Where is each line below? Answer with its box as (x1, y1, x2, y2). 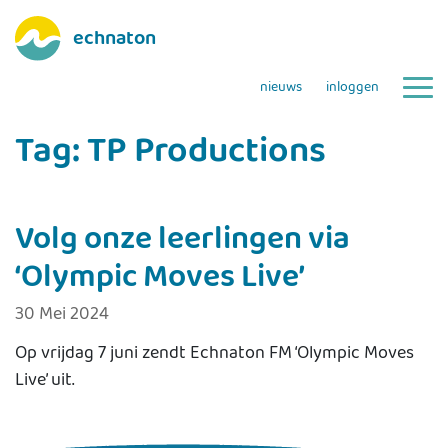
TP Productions (87, 123, 326, 181)
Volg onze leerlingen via (15, 214, 350, 266)
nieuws (260, 76, 302, 99)
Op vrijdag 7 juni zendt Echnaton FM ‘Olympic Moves (15, 339, 414, 368)
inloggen (326, 76, 379, 99)
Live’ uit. (15, 366, 75, 395)
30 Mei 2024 (15, 300, 109, 329)
